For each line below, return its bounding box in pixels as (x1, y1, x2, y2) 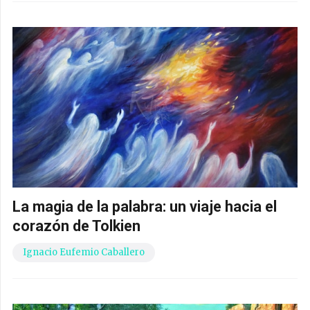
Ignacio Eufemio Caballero (23, 246, 145, 259)
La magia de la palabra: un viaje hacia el (12, 198, 277, 216)
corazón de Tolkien (12, 217, 140, 235)
